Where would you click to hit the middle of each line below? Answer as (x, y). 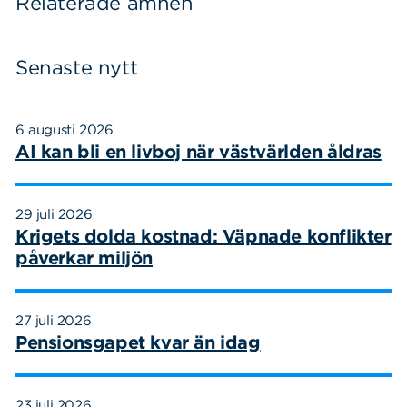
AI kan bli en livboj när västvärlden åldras (199, 151)
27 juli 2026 (54, 320)
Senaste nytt (77, 67)
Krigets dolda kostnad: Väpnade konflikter (203, 236)
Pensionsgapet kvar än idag (138, 342)
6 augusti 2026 (65, 129)
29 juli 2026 (54, 214)
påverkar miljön (84, 258)
